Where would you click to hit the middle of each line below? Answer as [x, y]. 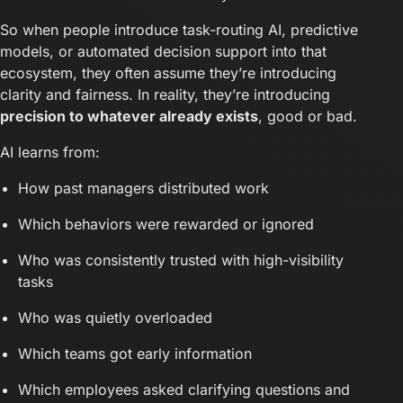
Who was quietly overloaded [115, 317]
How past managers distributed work [143, 188]
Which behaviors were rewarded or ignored [166, 224]
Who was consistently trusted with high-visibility [181, 260]
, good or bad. [308, 116]
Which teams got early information [135, 353]
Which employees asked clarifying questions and [184, 389]
